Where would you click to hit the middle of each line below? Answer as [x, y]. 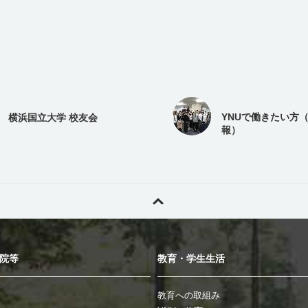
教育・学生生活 [191, 259]
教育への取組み [189, 296]
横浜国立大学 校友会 [53, 118]
